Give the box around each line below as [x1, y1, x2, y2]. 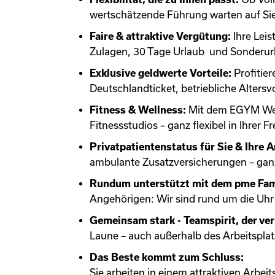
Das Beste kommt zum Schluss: [90, 252, 244, 263]
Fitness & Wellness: [90, 104, 186, 115]
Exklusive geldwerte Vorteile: [90, 68, 234, 79]
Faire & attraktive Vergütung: [90, 31, 233, 42]
